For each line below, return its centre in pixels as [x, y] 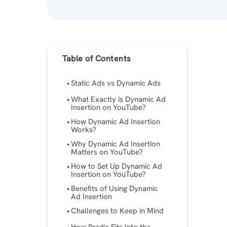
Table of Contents [97, 58]
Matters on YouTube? [107, 152]
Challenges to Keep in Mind [118, 211]
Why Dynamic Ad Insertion [116, 144]
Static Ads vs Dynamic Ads [116, 83]
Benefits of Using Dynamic [115, 189]
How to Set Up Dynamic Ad [117, 166]
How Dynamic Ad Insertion [116, 122]
